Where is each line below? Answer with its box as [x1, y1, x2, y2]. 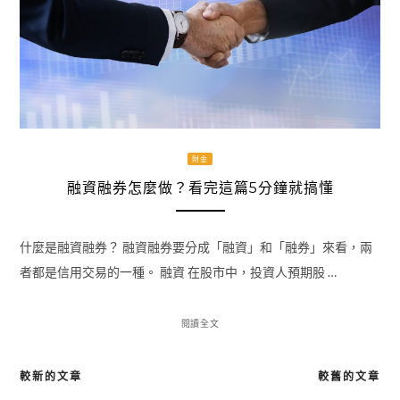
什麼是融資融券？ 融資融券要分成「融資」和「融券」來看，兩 [19, 239, 372, 255]
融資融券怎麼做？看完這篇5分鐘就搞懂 [66, 179, 334, 196]
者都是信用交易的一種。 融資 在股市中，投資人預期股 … [19, 264, 337, 280]
